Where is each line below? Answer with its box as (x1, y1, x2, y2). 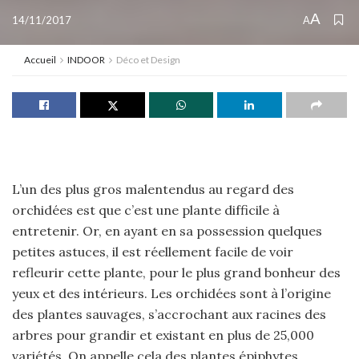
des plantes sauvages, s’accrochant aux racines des (12, 306, 326, 322)
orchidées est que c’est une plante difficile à (12, 202, 280, 218)
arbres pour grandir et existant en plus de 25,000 (12, 327, 314, 343)
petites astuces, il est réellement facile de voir (12, 244, 293, 260)
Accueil (24, 54, 56, 66)
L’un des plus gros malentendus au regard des (12, 181, 294, 197)
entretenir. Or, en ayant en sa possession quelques (12, 223, 322, 239)
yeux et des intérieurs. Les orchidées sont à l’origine (12, 285, 331, 301)
